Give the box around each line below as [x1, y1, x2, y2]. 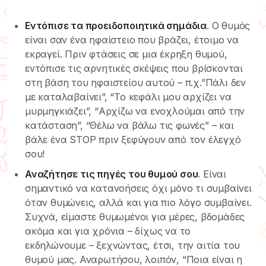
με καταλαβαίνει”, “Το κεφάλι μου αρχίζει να [25, 90, 232, 103]
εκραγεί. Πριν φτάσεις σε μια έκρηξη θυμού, [25, 47, 227, 60]
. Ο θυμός [207, 19, 251, 31]
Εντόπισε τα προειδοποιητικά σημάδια [25, 19, 207, 31]
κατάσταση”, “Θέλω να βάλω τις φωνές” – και [25, 119, 234, 131]
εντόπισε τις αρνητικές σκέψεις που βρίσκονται [25, 62, 243, 74]
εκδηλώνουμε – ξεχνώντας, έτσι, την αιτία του [25, 239, 240, 251]
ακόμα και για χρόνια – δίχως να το [25, 224, 191, 237]
